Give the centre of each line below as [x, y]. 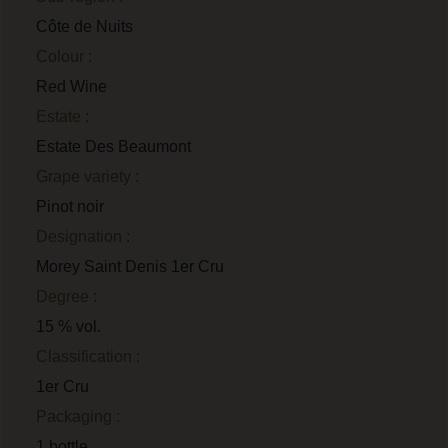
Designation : [82, 236]
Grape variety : [87, 176]
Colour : [63, 56]
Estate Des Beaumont [113, 146]
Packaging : [77, 416]
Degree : [66, 296]
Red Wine [71, 86]
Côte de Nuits [84, 26]
